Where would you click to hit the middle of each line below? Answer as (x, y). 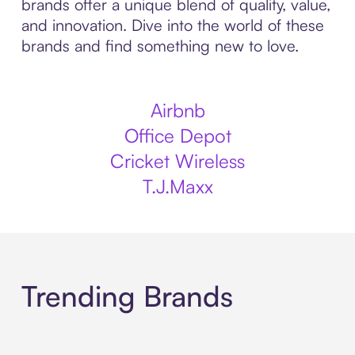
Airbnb (177, 110)
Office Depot (177, 136)
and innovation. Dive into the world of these (172, 25)
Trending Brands (127, 296)
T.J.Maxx (177, 186)
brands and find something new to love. (160, 46)
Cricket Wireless (177, 161)
